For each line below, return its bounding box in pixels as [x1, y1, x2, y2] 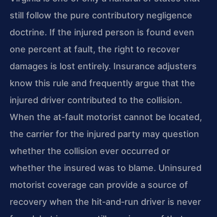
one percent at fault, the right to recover [10, 44, 180, 55]
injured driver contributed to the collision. [10, 95, 182, 106]
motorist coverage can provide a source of [10, 180, 188, 190]
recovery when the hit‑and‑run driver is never [10, 197, 201, 207]
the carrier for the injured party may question [10, 129, 199, 139]
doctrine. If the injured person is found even [10, 27, 194, 38]
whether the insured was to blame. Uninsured [10, 163, 201, 173]
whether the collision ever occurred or [10, 146, 170, 156]
